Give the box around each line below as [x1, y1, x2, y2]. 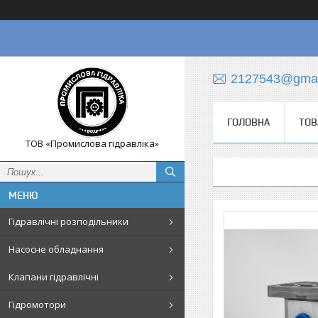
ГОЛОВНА [227, 116, 270, 128]
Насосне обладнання [9, 243, 104, 256]
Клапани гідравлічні [9, 270, 99, 283]
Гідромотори [9, 298, 66, 311]
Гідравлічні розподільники [9, 215, 128, 228]
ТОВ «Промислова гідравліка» [26, 137, 159, 150]
